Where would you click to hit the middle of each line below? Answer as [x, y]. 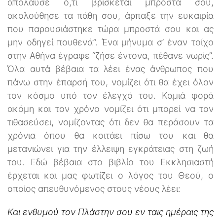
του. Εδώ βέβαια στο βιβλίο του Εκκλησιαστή [110, 162]
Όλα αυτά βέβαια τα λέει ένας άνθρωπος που [110, 69]
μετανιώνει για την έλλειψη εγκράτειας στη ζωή [110, 148]
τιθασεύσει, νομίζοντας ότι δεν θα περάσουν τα [110, 122]
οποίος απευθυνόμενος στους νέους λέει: [94, 188]
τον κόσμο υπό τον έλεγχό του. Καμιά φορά [110, 95]
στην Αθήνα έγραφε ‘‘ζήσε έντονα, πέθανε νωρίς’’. [110, 55]
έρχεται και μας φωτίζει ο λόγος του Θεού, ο [110, 175]
